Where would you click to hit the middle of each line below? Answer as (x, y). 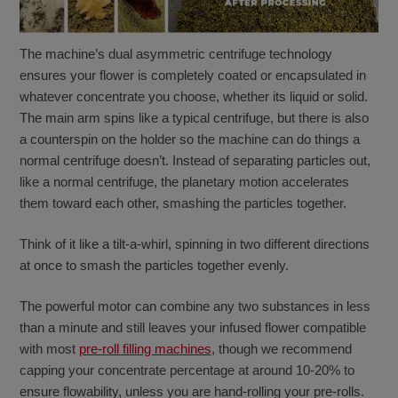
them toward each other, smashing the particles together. (183, 203)
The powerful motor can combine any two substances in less (195, 306)
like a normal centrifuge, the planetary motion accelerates (184, 181)
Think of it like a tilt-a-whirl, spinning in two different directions (194, 244)
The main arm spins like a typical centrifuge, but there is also (194, 117)
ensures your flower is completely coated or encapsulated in (192, 75)
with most (49, 349)
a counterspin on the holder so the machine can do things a (189, 139)
